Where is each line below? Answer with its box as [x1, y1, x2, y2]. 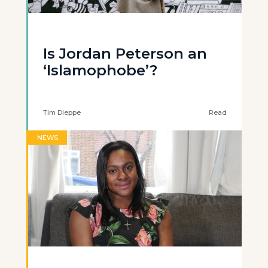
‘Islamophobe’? [43, 62, 157, 79]
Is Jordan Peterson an [43, 45, 207, 62]
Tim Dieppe [43, 108, 81, 117]
